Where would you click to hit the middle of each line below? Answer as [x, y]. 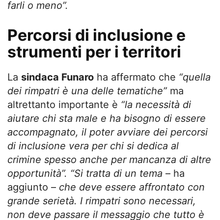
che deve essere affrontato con [132, 187]
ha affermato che [136, 77]
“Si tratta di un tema [116, 173]
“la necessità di [156, 104]
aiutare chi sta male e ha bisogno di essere [107, 118]
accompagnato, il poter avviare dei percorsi [108, 132]
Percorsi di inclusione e [96, 35]
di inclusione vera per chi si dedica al [93, 146]
